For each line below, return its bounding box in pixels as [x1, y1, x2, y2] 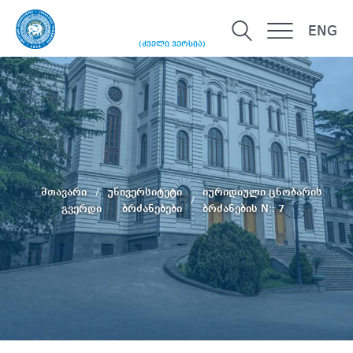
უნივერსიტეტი [106, 186, 185, 198]
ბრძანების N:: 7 [202, 203, 284, 214]
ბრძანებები [121, 203, 185, 214]
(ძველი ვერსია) [139, 40, 206, 49]
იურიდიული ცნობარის [202, 186, 322, 198]
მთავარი [40, 186, 90, 198]
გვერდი [61, 203, 105, 214]
